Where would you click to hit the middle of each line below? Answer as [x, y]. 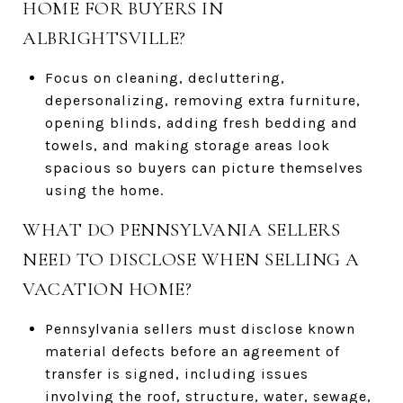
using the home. [104, 190]
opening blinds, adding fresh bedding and [201, 122]
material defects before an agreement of [192, 351]
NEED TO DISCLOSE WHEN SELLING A [191, 259]
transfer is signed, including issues [176, 373]
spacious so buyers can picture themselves [204, 167]
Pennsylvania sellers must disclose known [200, 328]
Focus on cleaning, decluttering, [165, 77]
